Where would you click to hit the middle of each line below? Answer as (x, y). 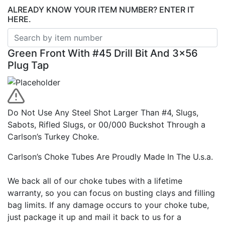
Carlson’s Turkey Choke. (53, 136)
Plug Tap (28, 66)
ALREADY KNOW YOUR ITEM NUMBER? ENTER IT (101, 10)
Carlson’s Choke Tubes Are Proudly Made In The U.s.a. (110, 156)
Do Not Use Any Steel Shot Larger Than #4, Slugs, (103, 112)
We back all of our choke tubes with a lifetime (95, 181)
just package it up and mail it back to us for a (94, 217)
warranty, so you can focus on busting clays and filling (111, 193)
